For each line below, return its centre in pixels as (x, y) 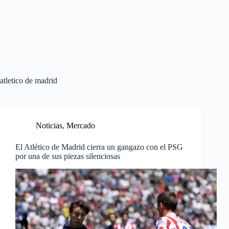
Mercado (81, 125)
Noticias (49, 125)
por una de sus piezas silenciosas (68, 156)
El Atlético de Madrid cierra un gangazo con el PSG (99, 147)
